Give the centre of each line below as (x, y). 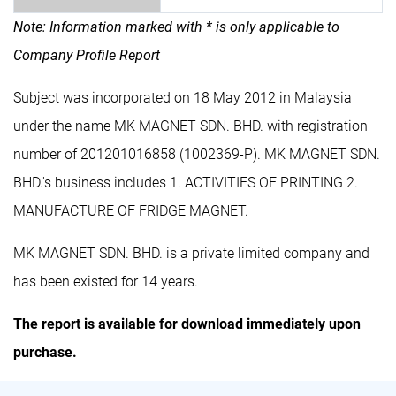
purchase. (45, 352)
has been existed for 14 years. (106, 281)
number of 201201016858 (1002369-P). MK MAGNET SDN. (197, 154)
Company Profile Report (87, 55)
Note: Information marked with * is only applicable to (176, 27)
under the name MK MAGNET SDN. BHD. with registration (190, 126)
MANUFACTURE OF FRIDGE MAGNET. (131, 210)
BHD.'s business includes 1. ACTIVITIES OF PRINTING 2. (186, 182)
